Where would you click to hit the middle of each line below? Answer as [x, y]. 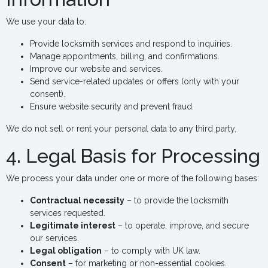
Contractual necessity [77, 200]
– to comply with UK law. [151, 251]
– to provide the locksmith [176, 200]
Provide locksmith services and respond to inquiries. [131, 44]
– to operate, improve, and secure [182, 226]
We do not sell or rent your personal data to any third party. [121, 129]
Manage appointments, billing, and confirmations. [125, 56]
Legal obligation [66, 251]
